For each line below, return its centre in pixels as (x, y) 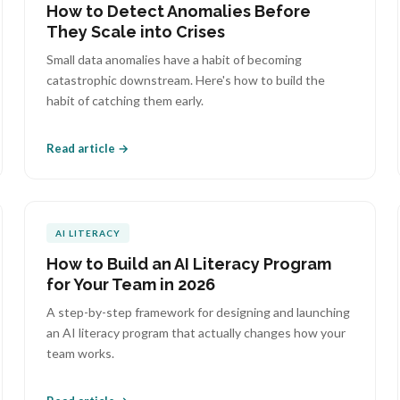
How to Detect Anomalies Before (178, 11)
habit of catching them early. (125, 100)
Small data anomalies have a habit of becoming (174, 59)
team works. (80, 353)
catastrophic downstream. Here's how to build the (185, 80)
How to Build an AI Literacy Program (188, 264)
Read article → (87, 148)
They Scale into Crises (135, 32)
